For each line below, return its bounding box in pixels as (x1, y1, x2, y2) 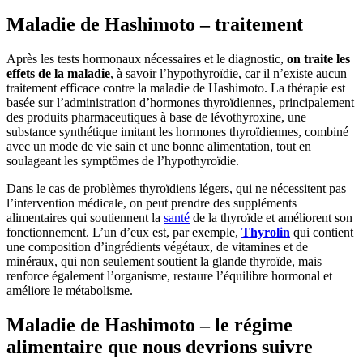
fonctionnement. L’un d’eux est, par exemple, (6, 225, 241, 240)
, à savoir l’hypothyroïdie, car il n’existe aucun (110, 66, 347, 81)
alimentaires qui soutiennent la (6, 211, 164, 225)
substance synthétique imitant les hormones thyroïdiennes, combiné (6, 125, 348, 139)
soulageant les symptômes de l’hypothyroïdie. (6, 154, 239, 169)
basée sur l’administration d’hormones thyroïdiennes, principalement (6, 96, 354, 110)
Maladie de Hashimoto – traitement (6, 14, 303, 36)
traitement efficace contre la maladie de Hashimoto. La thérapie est (6, 81, 345, 96)
